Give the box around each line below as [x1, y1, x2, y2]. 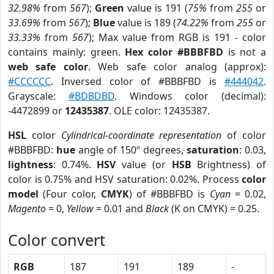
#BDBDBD [68, 89, 114, 103]
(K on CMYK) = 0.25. [169, 202, 259, 215]
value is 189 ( [115, 16, 176, 29]
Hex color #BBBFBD [125, 45, 223, 59]
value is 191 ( [124, 1, 188, 15]
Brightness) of [191, 158, 267, 171]
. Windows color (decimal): [114, 89, 266, 103]
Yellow [67, 202, 94, 215]
